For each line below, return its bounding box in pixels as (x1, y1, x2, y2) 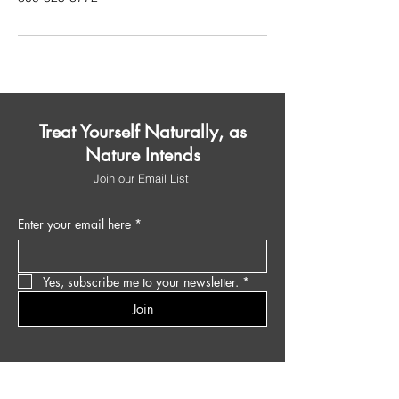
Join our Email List (93, 170, 192, 185)
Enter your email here (18, 215, 131, 232)
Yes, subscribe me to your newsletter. (43, 273, 239, 290)
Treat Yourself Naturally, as (38, 119, 247, 143)
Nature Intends (85, 142, 200, 167)
